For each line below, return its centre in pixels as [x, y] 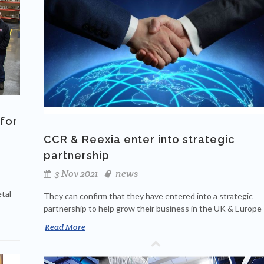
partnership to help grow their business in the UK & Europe [153, 209]
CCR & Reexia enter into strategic [139, 140]
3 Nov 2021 [75, 174]
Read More [65, 227]
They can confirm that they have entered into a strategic [148, 196]
